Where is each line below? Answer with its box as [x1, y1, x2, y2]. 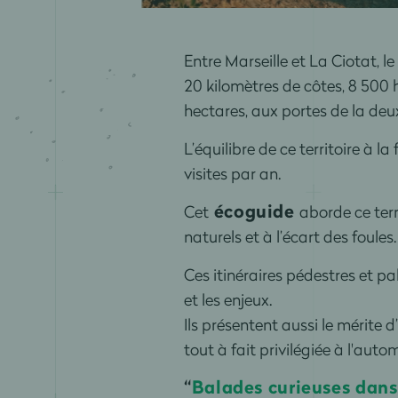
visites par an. [183, 162, 281, 184]
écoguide [208, 197, 300, 224]
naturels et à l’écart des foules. [183, 225, 396, 247]
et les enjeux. [183, 288, 272, 310]
